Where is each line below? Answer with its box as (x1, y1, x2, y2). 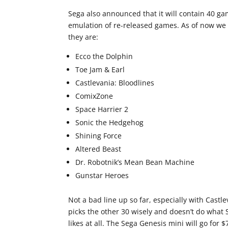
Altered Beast (75, 144, 122, 154)
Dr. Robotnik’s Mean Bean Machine (75, 157, 195, 167)
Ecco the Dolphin (75, 51, 133, 61)
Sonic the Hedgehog (75, 118, 144, 127)
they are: (68, 32, 99, 42)
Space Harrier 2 (75, 104, 129, 114)
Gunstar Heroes (75, 170, 129, 180)
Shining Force (75, 131, 122, 140)
